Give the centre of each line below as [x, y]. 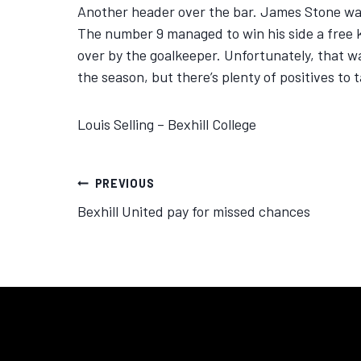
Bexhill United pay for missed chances [194, 211]
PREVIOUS [124, 183]
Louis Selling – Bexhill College [167, 124]
